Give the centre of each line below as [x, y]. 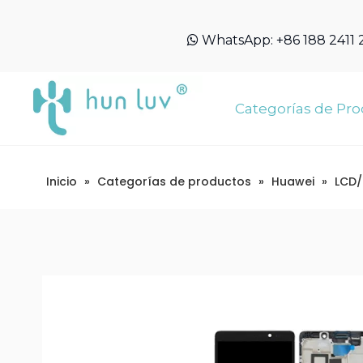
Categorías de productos [174, 181]
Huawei [293, 181]
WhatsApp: [237, 40]
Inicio [62, 181]
